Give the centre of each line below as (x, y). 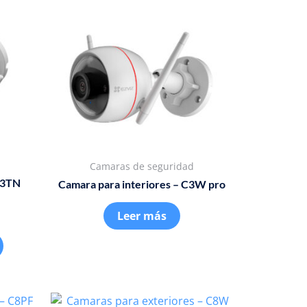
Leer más (142, 216)
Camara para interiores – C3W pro (142, 184)
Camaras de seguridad (142, 166)
